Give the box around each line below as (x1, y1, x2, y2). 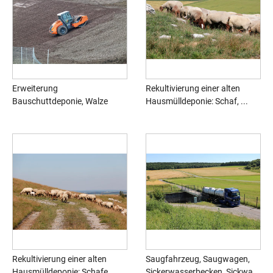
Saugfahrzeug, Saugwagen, (146, 254, 250, 264)
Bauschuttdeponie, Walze (12, 96, 108, 107)
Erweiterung (12, 83, 58, 94)
